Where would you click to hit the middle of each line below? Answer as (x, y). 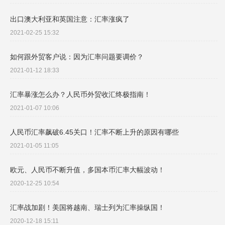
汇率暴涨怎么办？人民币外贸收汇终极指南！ (80, 95)
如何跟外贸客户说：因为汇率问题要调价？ (77, 57)
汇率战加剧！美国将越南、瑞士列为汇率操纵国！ (87, 208)
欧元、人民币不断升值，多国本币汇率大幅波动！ (87, 170)
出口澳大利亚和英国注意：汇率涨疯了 (70, 19)
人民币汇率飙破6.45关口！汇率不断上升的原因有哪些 (94, 132)
